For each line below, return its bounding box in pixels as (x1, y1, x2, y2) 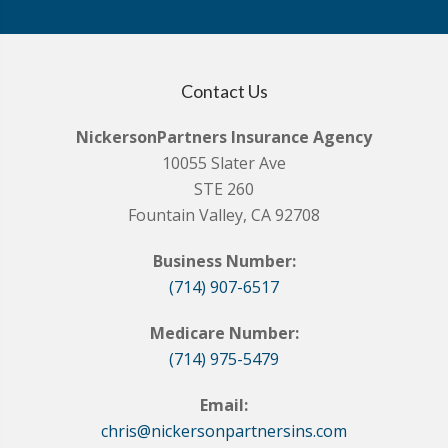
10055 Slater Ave (162, 152, 286, 175)
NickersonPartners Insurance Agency (76, 126, 372, 149)
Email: (200, 394, 248, 417)
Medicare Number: (149, 322, 299, 345)
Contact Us (180, 80, 268, 103)
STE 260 (194, 178, 254, 201)
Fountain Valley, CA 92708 (128, 204, 320, 227)
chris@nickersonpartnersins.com (101, 420, 347, 443)
